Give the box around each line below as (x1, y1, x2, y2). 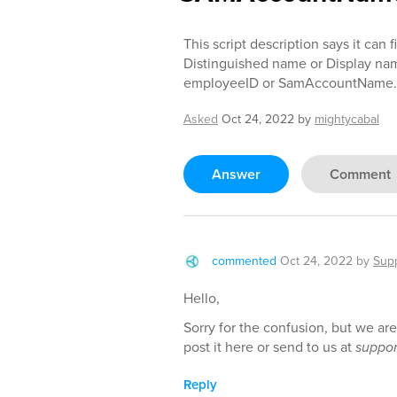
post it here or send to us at (183, 337, 355, 357)
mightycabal (315, 110, 379, 128)
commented (212, 252, 276, 270)
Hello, (183, 288, 220, 308)
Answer (212, 164, 261, 184)
